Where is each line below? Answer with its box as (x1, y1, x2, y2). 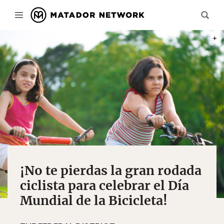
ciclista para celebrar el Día (20, 177, 189, 193)
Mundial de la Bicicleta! (20, 192, 167, 208)
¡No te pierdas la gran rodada (20, 162, 201, 178)
